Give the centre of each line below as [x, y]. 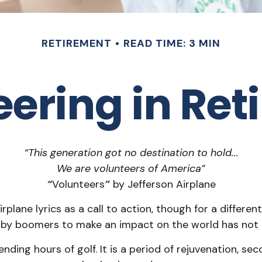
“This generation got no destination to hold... [131, 153]
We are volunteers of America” [131, 168]
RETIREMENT [77, 43]
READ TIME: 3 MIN [172, 43]
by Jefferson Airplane [163, 184]
